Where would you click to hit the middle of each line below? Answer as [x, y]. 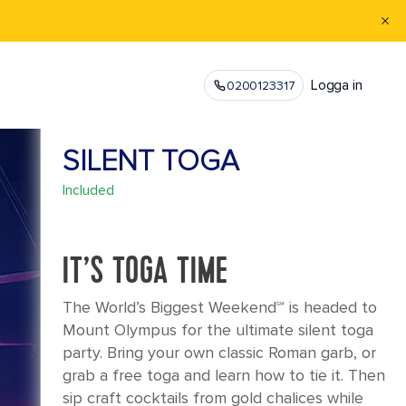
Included [88, 190]
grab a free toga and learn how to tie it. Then [223, 375]
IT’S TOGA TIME [145, 273]
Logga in [336, 85]
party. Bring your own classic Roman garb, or [219, 353]
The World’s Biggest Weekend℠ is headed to [219, 307]
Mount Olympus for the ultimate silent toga [217, 330]
